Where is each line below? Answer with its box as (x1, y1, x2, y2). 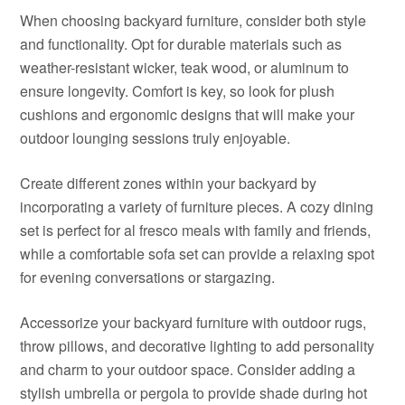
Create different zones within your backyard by (20, 173, 317, 193)
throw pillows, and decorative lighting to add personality (20, 335, 375, 356)
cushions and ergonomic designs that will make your (20, 104, 355, 125)
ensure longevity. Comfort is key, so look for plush (20, 80, 335, 101)
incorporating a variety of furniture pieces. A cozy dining (20, 196, 374, 217)
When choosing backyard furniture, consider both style (20, 10, 367, 31)
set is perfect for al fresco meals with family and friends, (20, 220, 372, 240)
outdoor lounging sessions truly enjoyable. (20, 127, 291, 148)
